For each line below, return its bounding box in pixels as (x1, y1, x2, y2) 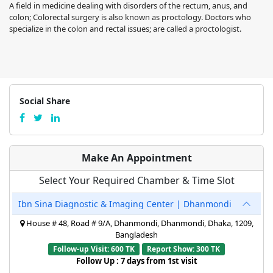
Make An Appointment (81, 151, 192, 165)
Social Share (19, 94, 70, 107)
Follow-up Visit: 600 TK (53, 243, 135, 254)
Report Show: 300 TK (146, 243, 220, 254)
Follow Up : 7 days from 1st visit (76, 255, 197, 266)
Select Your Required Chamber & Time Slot (38, 173, 235, 187)
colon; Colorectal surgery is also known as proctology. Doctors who (9, 11, 251, 23)
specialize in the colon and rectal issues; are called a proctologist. (9, 23, 241, 34)
